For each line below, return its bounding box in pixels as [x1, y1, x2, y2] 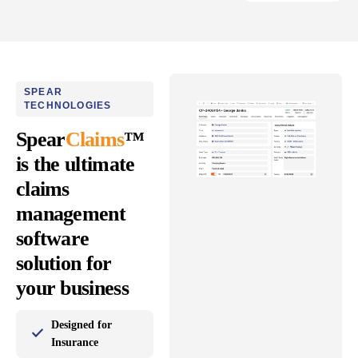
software [16, 227, 89, 251]
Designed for [51, 319, 112, 332]
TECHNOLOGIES [24, 99, 112, 111]
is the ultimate [16, 153, 135, 177]
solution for [16, 252, 112, 276]
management [16, 202, 125, 226]
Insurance [51, 336, 98, 349]
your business [16, 276, 129, 300]
